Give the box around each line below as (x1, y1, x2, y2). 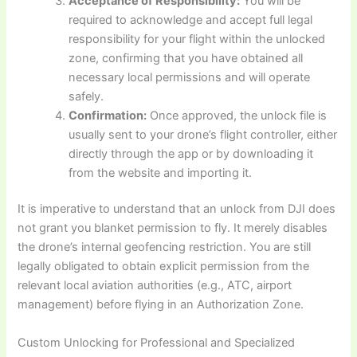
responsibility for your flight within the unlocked (69, 31, 326, 46)
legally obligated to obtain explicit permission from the (18, 259, 310, 274)
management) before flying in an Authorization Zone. (18, 297, 304, 312)
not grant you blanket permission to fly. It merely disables (18, 221, 328, 236)
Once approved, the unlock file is (147, 108, 328, 123)
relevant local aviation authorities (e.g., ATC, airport (18, 278, 292, 293)
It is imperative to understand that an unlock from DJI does (18, 202, 336, 217)
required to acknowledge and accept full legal (69, 12, 313, 27)
